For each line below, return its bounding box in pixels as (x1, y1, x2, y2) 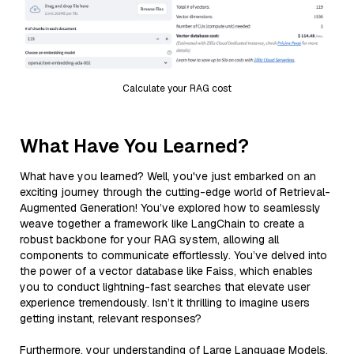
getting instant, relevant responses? (20, 311, 201, 326)
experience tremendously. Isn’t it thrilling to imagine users (20, 295, 310, 310)
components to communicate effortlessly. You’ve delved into (20, 247, 327, 262)
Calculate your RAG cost (122, 81, 232, 95)
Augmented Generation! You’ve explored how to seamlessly (20, 200, 321, 215)
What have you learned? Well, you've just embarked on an (20, 168, 316, 183)
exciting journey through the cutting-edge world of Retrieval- (20, 184, 330, 199)
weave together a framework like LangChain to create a (20, 216, 304, 231)
